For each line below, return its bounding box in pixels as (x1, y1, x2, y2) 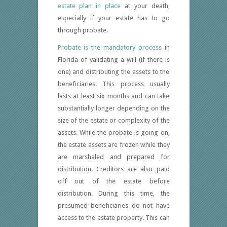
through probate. (57, 26, 108, 34)
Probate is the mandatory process (57, 44, 165, 52)
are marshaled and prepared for (57, 153, 170, 161)
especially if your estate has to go (57, 14, 170, 22)
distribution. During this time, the (57, 190, 170, 198)
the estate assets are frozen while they (57, 141, 170, 149)
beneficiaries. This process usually (57, 80, 170, 88)
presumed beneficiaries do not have (57, 202, 170, 210)
